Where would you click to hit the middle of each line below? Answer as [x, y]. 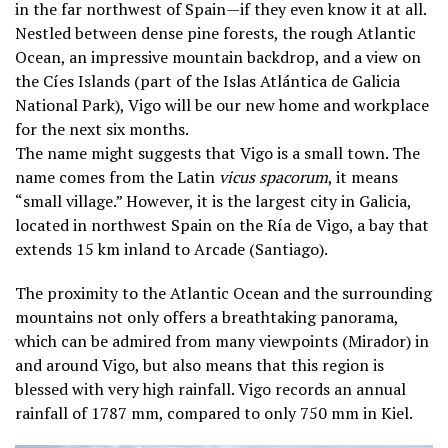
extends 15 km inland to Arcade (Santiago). [171, 249]
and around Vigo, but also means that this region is [199, 365]
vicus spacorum [273, 177]
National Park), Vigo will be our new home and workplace [222, 105]
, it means [363, 177]
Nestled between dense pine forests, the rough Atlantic [215, 33]
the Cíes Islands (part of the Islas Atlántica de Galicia [207, 81]
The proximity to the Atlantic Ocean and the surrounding [223, 293]
